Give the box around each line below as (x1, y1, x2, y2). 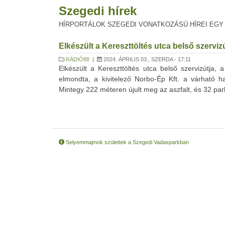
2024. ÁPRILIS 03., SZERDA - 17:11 (102, 56, 191, 62)
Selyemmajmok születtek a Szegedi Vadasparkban (64, 139, 189, 145)
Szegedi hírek (59, 4, 137, 18)
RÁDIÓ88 (66, 56, 89, 62)
